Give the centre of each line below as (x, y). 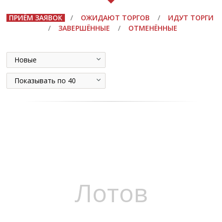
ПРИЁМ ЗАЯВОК (35, 18)
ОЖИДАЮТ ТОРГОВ (115, 18)
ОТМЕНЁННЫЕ (153, 28)
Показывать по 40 (45, 81)
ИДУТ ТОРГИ (191, 18)
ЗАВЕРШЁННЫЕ (84, 28)
